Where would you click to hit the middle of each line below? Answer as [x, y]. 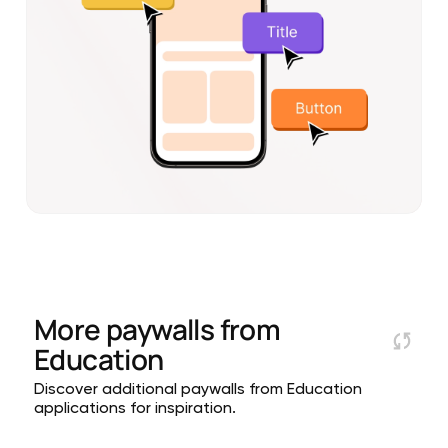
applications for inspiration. [135, 409]
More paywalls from [157, 329]
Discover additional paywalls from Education [198, 390]
